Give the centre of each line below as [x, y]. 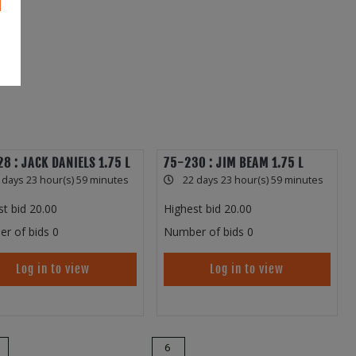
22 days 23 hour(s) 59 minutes [253, 180]
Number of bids [203, 232]
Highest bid [192, 209]
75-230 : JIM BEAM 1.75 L [233, 163]
